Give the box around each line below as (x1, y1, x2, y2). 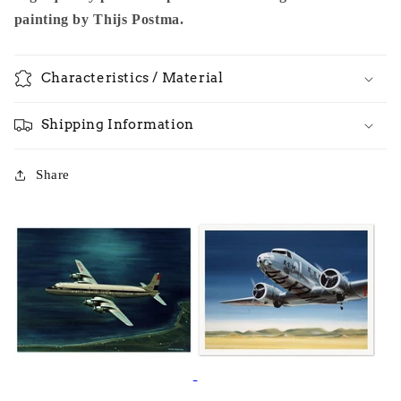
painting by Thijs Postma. (13, 11, 184, 27)
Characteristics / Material (40, 69, 224, 86)
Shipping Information (40, 116, 194, 133)
